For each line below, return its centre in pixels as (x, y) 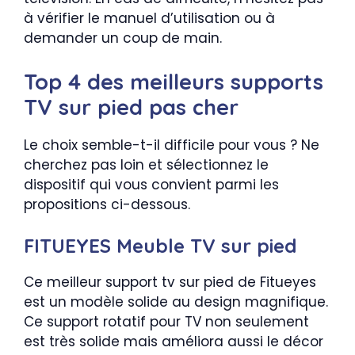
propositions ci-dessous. (107, 204)
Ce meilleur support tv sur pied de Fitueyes (170, 282)
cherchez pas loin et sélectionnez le (146, 164)
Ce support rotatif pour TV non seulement (166, 322)
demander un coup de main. (123, 38)
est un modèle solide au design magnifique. (176, 302)
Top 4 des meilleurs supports (174, 81)
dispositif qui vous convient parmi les (151, 184)
